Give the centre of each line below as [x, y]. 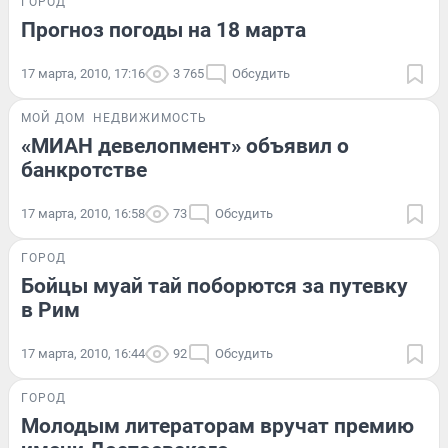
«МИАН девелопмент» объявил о [185, 145]
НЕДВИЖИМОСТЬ [150, 117]
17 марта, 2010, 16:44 [83, 353]
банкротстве [84, 169]
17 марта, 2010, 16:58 [83, 213]
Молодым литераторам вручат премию [217, 425]
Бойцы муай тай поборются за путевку [214, 285]
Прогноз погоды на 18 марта [163, 29]
